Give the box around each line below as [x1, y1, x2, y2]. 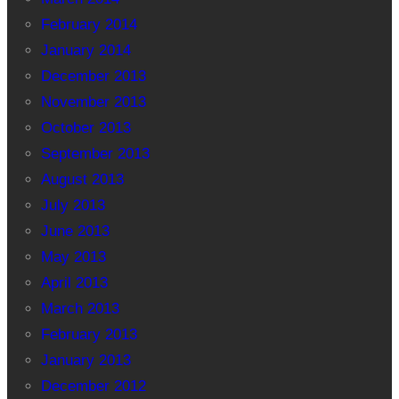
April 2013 [40, 274, 108, 292]
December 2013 [40, 68, 146, 85]
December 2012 [40, 378, 146, 395]
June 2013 [40, 223, 110, 240]
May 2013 [40, 248, 106, 266]
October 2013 [40, 119, 131, 137]
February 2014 [40, 16, 137, 34]
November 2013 [40, 94, 146, 111]
